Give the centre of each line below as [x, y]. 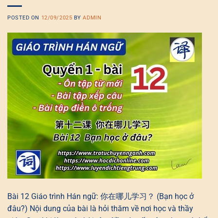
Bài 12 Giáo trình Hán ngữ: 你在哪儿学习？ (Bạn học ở [100, 197]
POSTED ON [24, 18]
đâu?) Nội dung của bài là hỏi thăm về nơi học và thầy [100, 209]
